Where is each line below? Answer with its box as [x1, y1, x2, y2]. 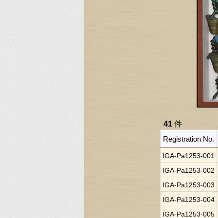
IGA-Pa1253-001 [163, 152, 215, 160]
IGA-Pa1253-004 [163, 196, 215, 203]
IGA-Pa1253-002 [163, 166, 215, 174]
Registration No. [163, 135, 214, 143]
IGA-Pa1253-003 [163, 181, 215, 189]
